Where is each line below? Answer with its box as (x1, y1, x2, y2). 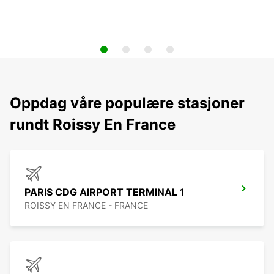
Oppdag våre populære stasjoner (10, 94, 245, 113)
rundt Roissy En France (10, 116, 176, 134)
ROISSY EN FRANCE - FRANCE (24, 200, 148, 211)
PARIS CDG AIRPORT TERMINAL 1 (24, 186, 185, 199)
